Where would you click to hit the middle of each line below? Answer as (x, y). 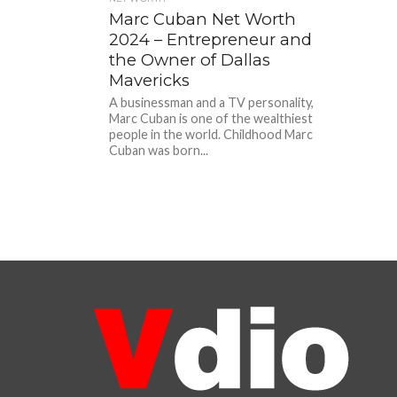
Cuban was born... (159, 150)
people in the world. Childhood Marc (211, 134)
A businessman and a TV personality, (212, 102)
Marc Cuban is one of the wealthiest (211, 118)
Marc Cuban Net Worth (203, 19)
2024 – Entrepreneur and (211, 39)
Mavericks (150, 80)
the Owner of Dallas (190, 60)
